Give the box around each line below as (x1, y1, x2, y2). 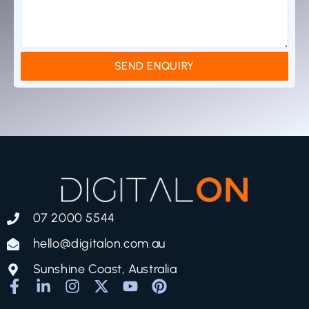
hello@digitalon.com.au (32, 236, 166, 252)
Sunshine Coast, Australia (32, 261, 177, 277)
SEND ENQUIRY (114, 59, 195, 73)
